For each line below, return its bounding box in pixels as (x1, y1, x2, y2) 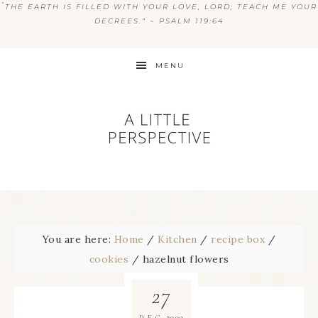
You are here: (42, 233, 114, 246)
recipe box (211, 233, 265, 246)
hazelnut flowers (139, 253, 229, 265)
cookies (89, 253, 128, 265)
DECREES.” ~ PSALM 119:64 (94, 16, 224, 26)
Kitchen (158, 233, 197, 246)
